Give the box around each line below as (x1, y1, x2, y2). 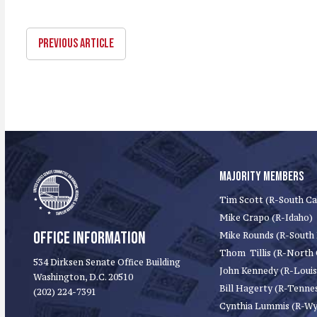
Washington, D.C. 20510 (33, 272, 133, 282)
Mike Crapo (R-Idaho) (219, 212, 313, 223)
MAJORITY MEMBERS (219, 169, 304, 184)
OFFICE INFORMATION (33, 228, 146, 248)
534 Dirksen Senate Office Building (33, 257, 180, 267)
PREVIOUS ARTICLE (38, 36, 114, 51)
